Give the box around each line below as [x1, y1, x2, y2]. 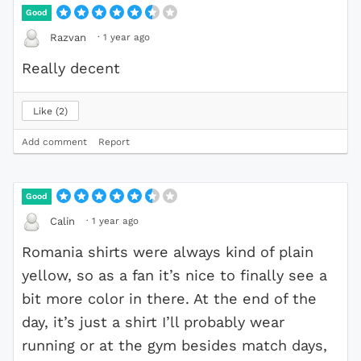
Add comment [22, 135, 87, 147]
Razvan [50, 31, 86, 44]
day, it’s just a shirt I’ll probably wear [22, 313, 284, 330]
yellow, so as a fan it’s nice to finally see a [22, 266, 327, 284]
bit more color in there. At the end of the [22, 289, 317, 307]
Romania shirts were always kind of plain [22, 243, 313, 260]
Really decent [22, 59, 120, 77]
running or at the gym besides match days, [22, 336, 327, 354]
